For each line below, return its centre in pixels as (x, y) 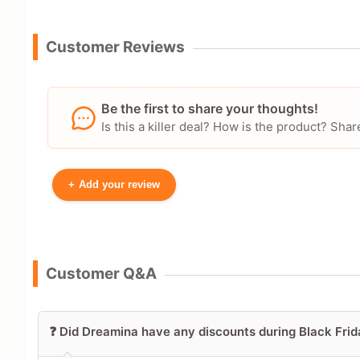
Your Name (110, 229)
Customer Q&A (101, 274)
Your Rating (112, 340)
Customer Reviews (115, 47)
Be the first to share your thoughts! (210, 109)
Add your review (119, 185)
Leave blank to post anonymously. (161, 300)
